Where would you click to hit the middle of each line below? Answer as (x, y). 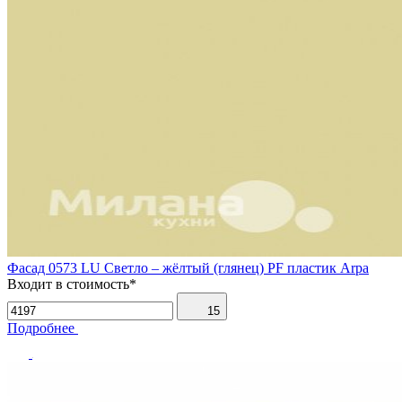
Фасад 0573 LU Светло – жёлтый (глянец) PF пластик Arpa (188, 267)
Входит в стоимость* (72, 284)
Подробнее (41, 328)
